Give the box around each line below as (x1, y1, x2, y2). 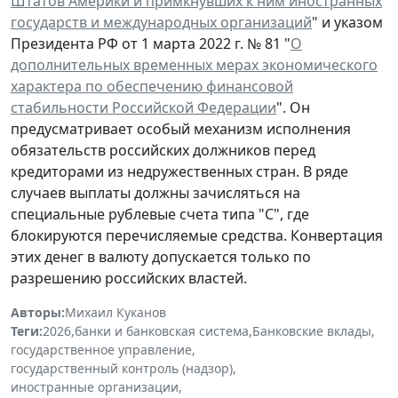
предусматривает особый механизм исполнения (11, 119, 351, 139)
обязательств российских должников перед (11, 140, 315, 161)
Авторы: (11, 304, 65, 322)
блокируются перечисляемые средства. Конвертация (11, 226, 383, 246)
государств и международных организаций (11, 12, 312, 33)
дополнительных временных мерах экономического (11, 55, 378, 76)
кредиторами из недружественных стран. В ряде (11, 162, 348, 182)
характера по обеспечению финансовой (11, 76, 293, 97)
